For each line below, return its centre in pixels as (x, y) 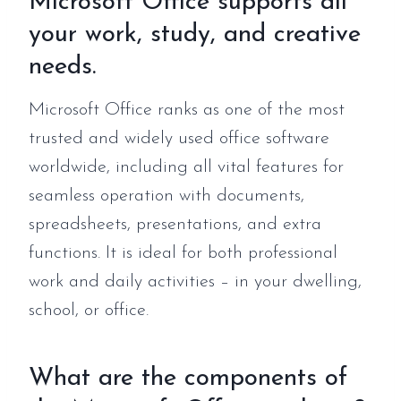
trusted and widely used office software (179, 138)
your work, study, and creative (195, 34)
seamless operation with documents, (166, 196)
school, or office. (89, 310)
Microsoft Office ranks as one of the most (187, 110)
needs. (62, 67)
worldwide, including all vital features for (186, 167)
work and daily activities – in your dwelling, (195, 282)
